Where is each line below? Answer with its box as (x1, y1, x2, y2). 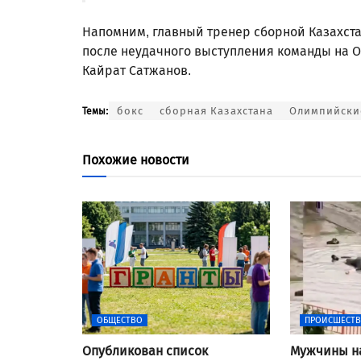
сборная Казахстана (160, 104, 273, 117)
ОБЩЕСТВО (97, 314, 143, 326)
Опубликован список (82, 342, 208, 359)
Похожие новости (82, 151, 189, 168)
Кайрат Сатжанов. (82, 62, 194, 78)
